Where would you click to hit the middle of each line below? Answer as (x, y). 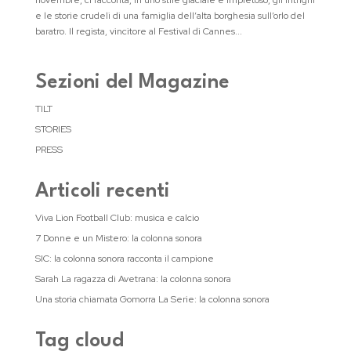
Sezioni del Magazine (132, 83)
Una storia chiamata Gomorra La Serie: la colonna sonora (152, 299)
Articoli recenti (102, 192)
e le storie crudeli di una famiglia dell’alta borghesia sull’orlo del (170, 16)
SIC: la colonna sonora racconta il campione (124, 259)
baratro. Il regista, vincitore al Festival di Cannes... (138, 31)
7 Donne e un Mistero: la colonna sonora (118, 238)
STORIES (53, 129)
